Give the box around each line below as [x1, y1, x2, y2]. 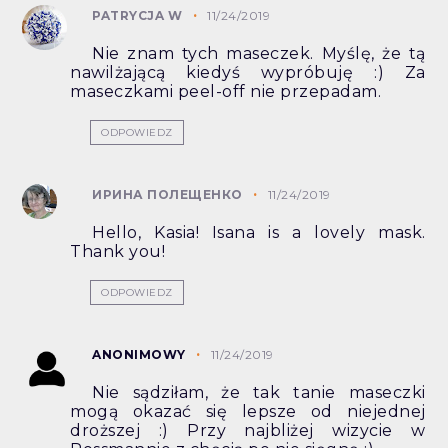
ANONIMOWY [92, 347, 186, 363]
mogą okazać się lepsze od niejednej [70, 402, 426, 422]
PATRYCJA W [92, 8, 183, 24]
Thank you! [70, 242, 166, 262]
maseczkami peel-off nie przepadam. [70, 82, 382, 102]
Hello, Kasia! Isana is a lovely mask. [92, 223, 426, 243]
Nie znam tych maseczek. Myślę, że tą [92, 44, 426, 64]
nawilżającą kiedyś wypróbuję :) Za [70, 63, 426, 83]
